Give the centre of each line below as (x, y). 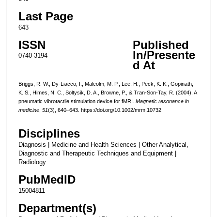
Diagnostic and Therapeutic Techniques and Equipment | (97, 154)
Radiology (32, 162)
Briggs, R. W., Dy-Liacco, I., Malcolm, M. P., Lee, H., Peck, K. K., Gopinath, (106, 84)
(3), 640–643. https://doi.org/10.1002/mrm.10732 (104, 110)
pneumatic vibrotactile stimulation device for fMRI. (77, 101)
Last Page (46, 16)
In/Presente (164, 55)
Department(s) (57, 208)
